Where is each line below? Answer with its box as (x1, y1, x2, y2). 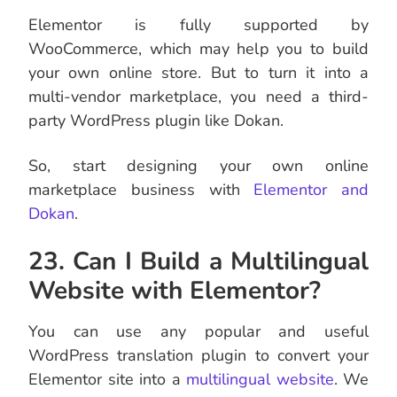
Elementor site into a (28, 369, 186, 391)
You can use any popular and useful (28, 321, 369, 343)
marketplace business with (28, 179, 254, 201)
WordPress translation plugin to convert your (28, 345, 369, 367)
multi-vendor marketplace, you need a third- (28, 86, 369, 108)
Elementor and (253, 179, 369, 201)
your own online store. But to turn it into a (28, 62, 369, 84)
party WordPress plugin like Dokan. (28, 110, 284, 132)
